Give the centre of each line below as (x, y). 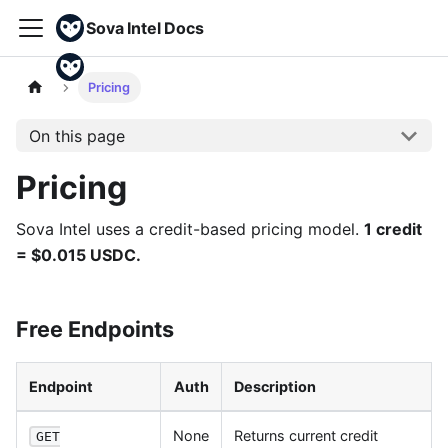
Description (275, 386)
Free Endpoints (95, 329)
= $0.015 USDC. (78, 255)
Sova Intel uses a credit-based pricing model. (190, 229)
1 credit (393, 229)
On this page (76, 135)
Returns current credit (306, 435)
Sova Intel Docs (145, 28)
